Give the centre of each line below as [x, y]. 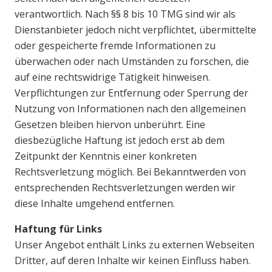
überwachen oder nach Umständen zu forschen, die [132, 62]
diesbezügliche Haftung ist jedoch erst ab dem [120, 141]
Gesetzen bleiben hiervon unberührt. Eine [110, 125]
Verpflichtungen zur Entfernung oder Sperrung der [131, 93]
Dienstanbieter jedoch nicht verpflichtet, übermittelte [135, 30]
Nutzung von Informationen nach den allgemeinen [130, 109]
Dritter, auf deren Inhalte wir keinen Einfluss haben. [132, 261]
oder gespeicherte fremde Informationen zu [115, 46]
